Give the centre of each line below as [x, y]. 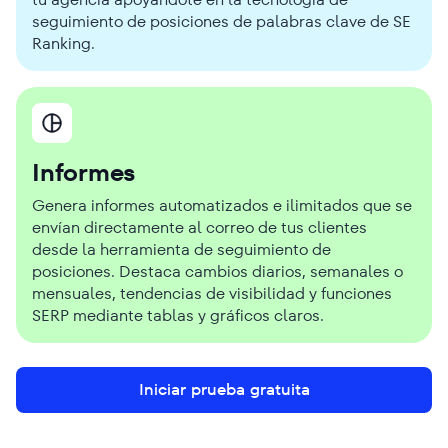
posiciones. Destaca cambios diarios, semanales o [217, 271]
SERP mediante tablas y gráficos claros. [178, 315]
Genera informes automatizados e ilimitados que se [222, 205]
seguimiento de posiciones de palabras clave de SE [221, 21]
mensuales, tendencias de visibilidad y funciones [212, 293]
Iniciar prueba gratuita [224, 389]
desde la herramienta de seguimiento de [181, 249]
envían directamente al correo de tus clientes [199, 227]
